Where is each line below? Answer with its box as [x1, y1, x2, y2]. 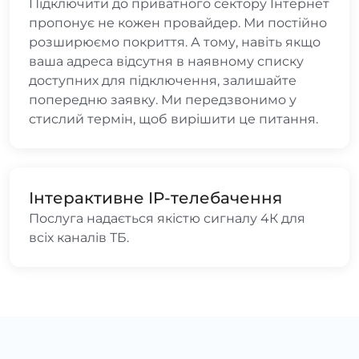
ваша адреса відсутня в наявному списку [29, 53, 304, 69]
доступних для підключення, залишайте [29, 72, 296, 88]
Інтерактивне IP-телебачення [29, 188, 282, 208]
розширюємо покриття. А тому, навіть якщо [29, 34, 321, 50]
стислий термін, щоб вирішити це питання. [29, 111, 318, 127]
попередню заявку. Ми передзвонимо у [29, 91, 296, 107]
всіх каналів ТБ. [29, 229, 129, 245]
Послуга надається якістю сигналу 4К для [29, 210, 305, 226]
